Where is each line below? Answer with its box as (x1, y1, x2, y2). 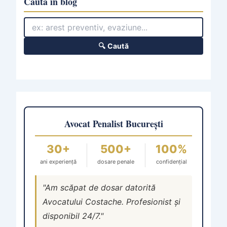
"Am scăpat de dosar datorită (42, 182, 156, 193)
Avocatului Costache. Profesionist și (42, 197, 180, 207)
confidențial (156, 158, 187, 166)
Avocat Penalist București (64, 117, 163, 131)
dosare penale (97, 158, 135, 166)
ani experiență (40, 158, 77, 166)
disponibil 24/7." (42, 211, 103, 221)
